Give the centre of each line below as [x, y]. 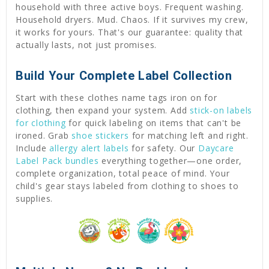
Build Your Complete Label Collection [124, 75]
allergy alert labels [89, 148]
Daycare [216, 148]
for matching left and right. [189, 135]
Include [33, 148]
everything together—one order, [171, 160]
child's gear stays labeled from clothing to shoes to [127, 186]
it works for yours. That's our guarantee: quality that [130, 32]
